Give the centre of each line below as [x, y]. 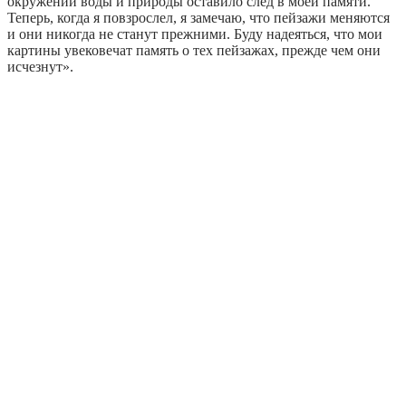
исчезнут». [40, 67]
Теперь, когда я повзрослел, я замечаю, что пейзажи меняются [198, 18]
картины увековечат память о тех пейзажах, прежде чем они [194, 51]
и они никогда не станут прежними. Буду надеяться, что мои [195, 34]
